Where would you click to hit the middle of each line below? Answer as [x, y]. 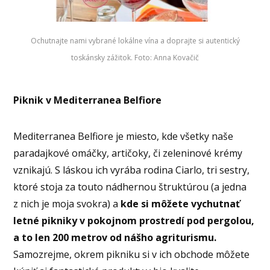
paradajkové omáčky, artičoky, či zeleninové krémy [128, 153]
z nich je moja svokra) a [67, 204]
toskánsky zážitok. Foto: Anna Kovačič [135, 57]
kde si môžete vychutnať [181, 204]
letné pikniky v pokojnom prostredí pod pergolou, [134, 221]
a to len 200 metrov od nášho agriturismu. [115, 238]
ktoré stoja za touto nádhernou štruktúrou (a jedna [130, 187]
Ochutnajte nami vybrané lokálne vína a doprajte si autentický [135, 40]
